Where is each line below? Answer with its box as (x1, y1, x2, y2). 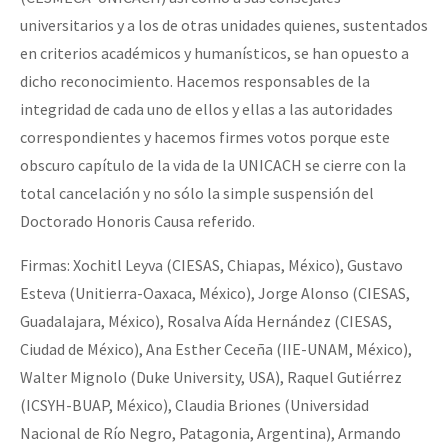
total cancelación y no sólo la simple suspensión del (20, 182, 374, 203)
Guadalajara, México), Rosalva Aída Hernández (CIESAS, (20, 310, 392, 331)
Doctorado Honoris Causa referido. (20, 210, 255, 231)
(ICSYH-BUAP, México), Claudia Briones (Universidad (20, 394, 369, 415)
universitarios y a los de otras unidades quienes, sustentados (20, 14, 428, 35)
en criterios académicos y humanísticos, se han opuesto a (20, 42, 409, 63)
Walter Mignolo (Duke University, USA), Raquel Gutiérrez (20, 366, 402, 387)
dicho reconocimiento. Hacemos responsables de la (20, 70, 370, 91)
